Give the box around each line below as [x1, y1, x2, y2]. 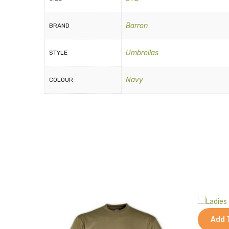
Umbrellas [126, 49, 158, 57]
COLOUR [49, 76, 73, 83]
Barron [126, 21, 148, 30]
